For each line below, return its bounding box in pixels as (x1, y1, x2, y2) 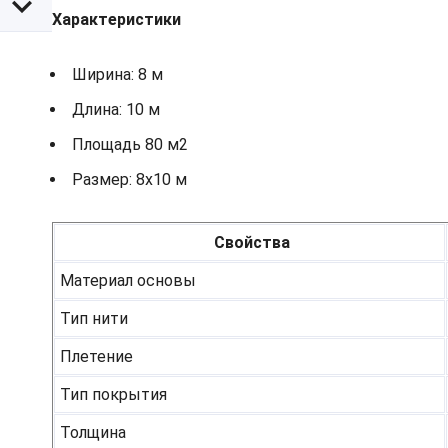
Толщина (60, 423, 126, 443)
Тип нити (60, 309, 128, 329)
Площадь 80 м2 (72, 135, 188, 155)
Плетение (60, 347, 133, 367)
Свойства (213, 233, 290, 253)
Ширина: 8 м (72, 65, 163, 85)
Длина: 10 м (72, 100, 160, 120)
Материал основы (60, 271, 196, 291)
